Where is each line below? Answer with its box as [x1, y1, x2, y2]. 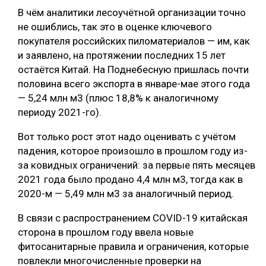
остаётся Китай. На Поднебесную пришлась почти [18, 64, 249, 76]
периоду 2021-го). [18, 106, 102, 119]
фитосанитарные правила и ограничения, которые [18, 240, 249, 253]
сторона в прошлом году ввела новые [18, 226, 194, 239]
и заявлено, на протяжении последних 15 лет [18, 49, 226, 62]
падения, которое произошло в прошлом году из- [18, 145, 248, 157]
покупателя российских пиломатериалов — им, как [18, 35, 250, 47]
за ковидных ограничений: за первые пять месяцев [18, 159, 255, 172]
